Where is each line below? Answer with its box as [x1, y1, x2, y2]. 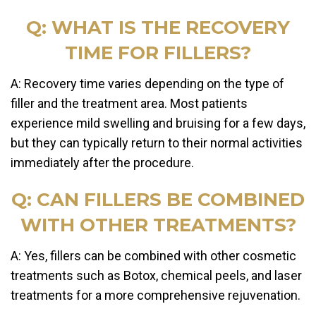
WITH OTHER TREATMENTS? [20, 214, 296, 237]
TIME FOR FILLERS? [65, 42, 251, 65]
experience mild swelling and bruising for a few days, [11, 116, 305, 131]
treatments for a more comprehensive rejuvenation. [11, 288, 300, 303]
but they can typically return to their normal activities [11, 135, 303, 151]
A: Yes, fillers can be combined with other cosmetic [11, 248, 296, 264]
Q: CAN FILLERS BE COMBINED [11, 188, 305, 212]
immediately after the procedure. [11, 155, 194, 171]
